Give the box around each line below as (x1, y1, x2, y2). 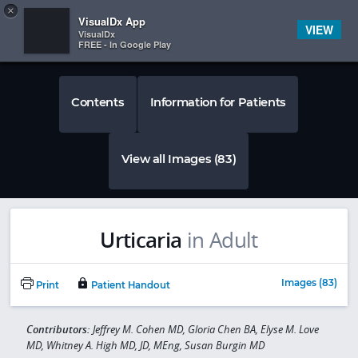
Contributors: (26, 322, 93, 337)
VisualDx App (78, 14, 145, 29)
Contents (71, 94, 125, 109)
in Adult (186, 225, 258, 254)
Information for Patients (149, 94, 286, 109)
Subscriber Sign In (274, 10, 342, 22)
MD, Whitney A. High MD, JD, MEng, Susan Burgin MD (26, 338, 265, 353)
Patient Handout (88, 280, 170, 292)
